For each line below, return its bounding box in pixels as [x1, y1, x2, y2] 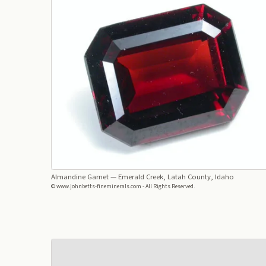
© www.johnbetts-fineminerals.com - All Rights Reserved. [50, 182, 195, 191]
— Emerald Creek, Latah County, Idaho [108, 172, 234, 183]
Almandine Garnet [50, 172, 109, 183]
